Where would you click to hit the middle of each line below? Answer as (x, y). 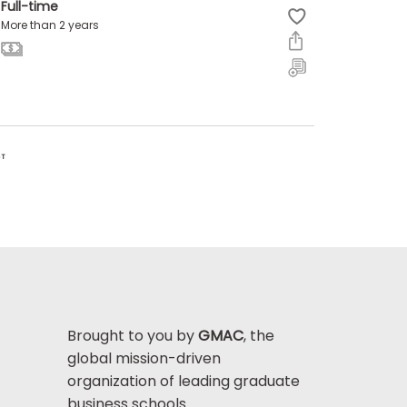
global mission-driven (144, 358)
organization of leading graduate (183, 381)
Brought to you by (132, 335)
